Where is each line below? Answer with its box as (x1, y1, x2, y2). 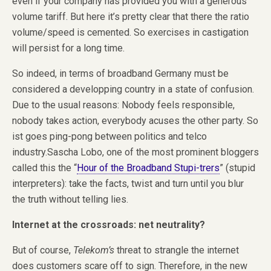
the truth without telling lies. (12, 193, 128, 205)
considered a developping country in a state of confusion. (12, 83, 254, 95)
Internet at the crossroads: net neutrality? (12, 218, 205, 230)
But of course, (12, 244, 73, 256)
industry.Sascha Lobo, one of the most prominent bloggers (12, 146, 259, 158)
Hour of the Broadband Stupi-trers (77, 162, 220, 174)
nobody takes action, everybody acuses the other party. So (12, 114, 258, 126)
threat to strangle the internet (114, 244, 239, 256)
